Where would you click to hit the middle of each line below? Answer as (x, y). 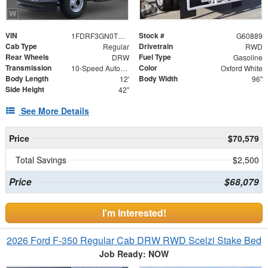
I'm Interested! (134, 212)
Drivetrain (156, 46)
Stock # (152, 35)
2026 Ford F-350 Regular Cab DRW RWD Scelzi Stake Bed (134, 240)
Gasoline (248, 57)
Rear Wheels (27, 57)
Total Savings (41, 159)
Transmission (28, 67)
